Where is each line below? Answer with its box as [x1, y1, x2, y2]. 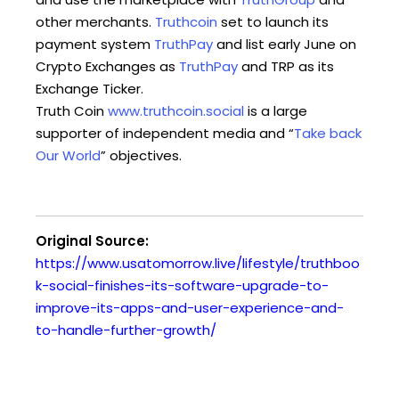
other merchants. [36, 12, 155, 31]
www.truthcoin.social [108, 101, 244, 120]
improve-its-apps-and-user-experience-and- [36, 297, 344, 317]
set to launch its [217, 12, 329, 31]
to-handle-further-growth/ [36, 320, 216, 339]
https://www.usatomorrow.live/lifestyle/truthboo [36, 253, 360, 273]
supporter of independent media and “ [36, 123, 294, 142]
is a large [244, 101, 307, 120]
